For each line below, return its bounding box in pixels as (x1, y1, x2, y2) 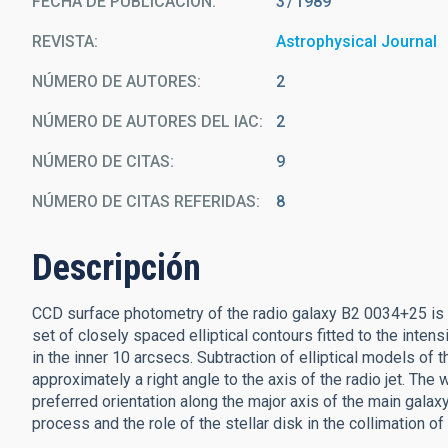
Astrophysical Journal (276, 32, 438, 51)
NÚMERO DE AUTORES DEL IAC (32, 112, 259, 131)
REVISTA (32, 32, 94, 51)
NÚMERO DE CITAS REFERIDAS (32, 192, 256, 211)
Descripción (32, 247, 201, 289)
